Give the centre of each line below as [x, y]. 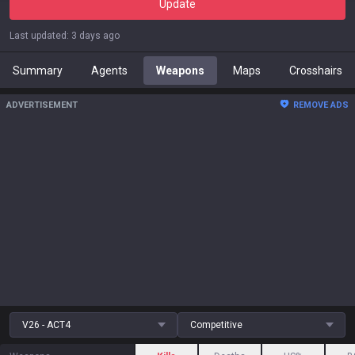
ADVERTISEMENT [42, 105]
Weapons [180, 71]
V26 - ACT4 [46, 325]
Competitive [216, 325]
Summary [38, 71]
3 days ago [95, 36]
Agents [109, 71]
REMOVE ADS [321, 105]
